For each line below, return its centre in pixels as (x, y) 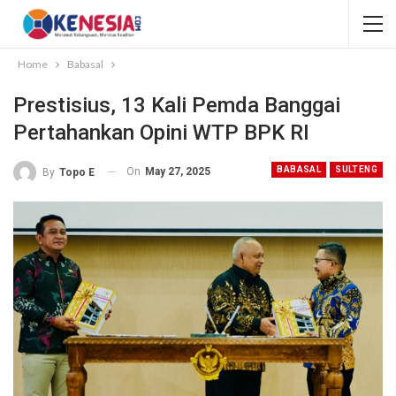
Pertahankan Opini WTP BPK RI (161, 133)
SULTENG (356, 169)
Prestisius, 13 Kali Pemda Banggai (177, 105)
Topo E (77, 172)
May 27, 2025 (178, 171)
